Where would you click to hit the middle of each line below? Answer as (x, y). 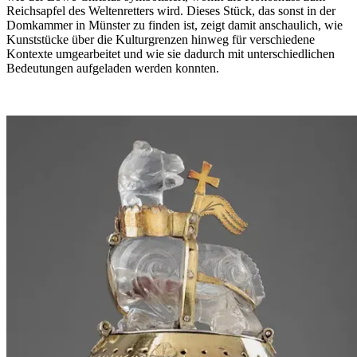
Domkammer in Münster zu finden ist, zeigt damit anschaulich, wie (175, 25)
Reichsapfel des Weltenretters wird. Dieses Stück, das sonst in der (171, 11)
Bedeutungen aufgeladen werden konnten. (113, 69)
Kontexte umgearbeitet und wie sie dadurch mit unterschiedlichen (171, 54)
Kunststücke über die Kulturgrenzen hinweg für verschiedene (161, 40)
